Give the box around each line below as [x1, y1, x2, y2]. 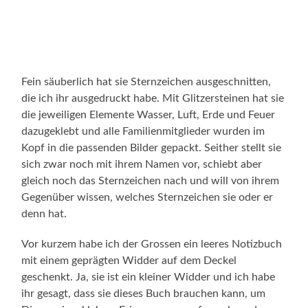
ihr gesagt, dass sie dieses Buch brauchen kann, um [21, 287, 266, 299]
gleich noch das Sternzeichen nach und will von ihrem [21, 175, 280, 186]
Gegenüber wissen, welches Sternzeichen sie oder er [21, 191, 274, 203]
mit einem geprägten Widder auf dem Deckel [21, 254, 237, 266]
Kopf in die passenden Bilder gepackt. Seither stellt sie [21, 142, 282, 153]
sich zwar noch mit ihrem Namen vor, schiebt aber [21, 158, 263, 170]
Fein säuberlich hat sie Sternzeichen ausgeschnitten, [21, 76, 272, 87]
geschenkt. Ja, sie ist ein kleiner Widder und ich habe [21, 271, 276, 283]
